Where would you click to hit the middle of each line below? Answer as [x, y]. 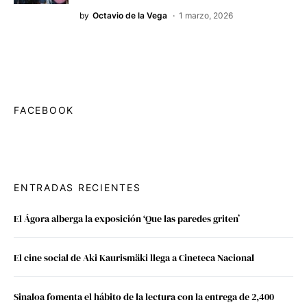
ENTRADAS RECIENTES [77, 188]
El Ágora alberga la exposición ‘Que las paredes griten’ [127, 219]
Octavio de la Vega [130, 16]
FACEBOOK [44, 110]
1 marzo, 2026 [206, 16]
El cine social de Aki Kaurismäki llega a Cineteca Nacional [134, 258]
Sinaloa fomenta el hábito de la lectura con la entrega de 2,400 [144, 297]
